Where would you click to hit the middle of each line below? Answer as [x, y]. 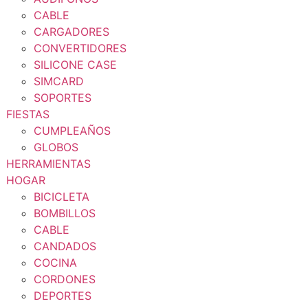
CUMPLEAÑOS [72, 131]
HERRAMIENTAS [48, 164]
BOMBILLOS [65, 213]
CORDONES [65, 279]
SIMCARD [59, 81]
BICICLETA [62, 197]
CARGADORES [71, 32]
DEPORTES [63, 296]
